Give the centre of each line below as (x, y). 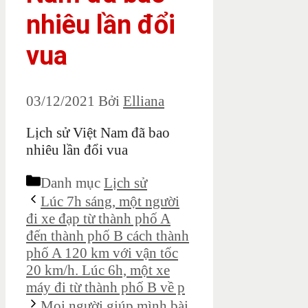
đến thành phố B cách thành (108, 236)
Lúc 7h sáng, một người (110, 202)
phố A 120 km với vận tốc (102, 253)
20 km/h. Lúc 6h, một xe (98, 271)
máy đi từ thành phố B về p (106, 288)
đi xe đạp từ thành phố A (98, 219)
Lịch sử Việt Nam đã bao (98, 133)
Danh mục (72, 183)
